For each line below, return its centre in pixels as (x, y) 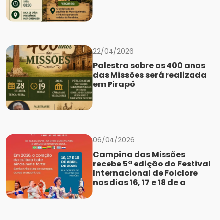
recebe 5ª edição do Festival (151, 164)
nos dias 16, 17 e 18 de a (139, 182)
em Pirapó (114, 84)
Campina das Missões (139, 154)
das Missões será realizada (150, 75)
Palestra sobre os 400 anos (149, 66)
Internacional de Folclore (145, 173)
